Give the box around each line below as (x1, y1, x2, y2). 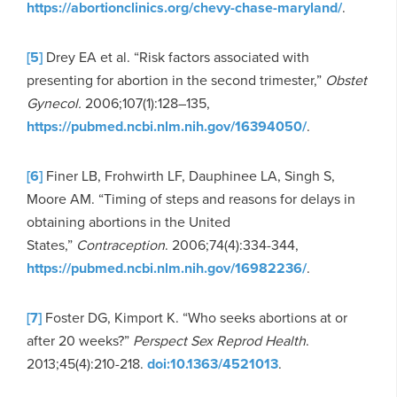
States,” (27, 234, 76, 255)
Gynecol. (27, 92, 82, 113)
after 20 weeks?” (27, 330, 133, 351)
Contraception (76, 234, 165, 255)
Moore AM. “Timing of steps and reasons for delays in (27, 188, 355, 209)
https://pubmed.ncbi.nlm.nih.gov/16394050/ (27, 115, 307, 136)
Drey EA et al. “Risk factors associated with (43, 46, 309, 67)
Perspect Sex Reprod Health (133, 330, 306, 351)
